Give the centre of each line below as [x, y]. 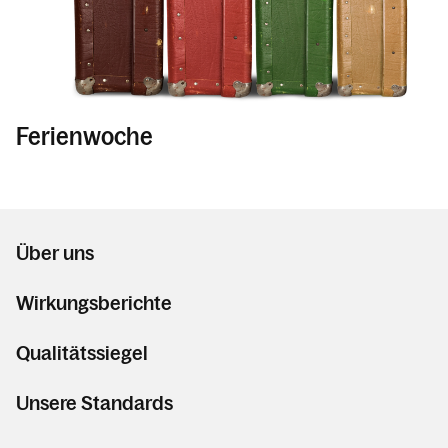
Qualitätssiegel [82, 352]
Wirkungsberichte [94, 302]
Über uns [55, 252]
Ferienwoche [84, 136]
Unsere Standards [94, 402]
